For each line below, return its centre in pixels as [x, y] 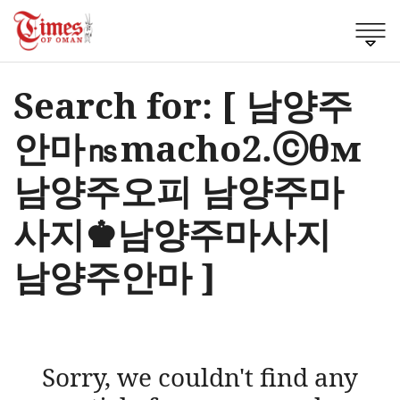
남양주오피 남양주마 [179, 190]
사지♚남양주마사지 [172, 233]
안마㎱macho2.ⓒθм [187, 147]
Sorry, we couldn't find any [200, 376]
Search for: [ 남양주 [183, 104]
